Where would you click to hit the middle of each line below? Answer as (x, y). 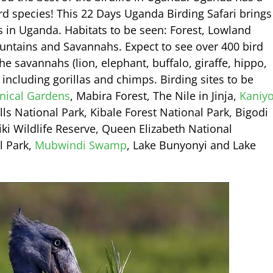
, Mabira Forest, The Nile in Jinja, (155, 95)
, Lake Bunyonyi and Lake (191, 145)
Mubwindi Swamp (81, 145)
